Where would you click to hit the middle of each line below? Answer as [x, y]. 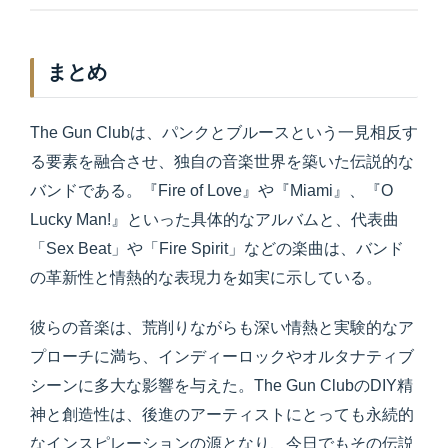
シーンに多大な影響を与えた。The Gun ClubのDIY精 [221, 385]
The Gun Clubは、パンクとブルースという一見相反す [224, 132]
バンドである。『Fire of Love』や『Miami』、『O [211, 190]
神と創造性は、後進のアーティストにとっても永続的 [222, 414]
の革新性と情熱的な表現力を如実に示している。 [206, 277]
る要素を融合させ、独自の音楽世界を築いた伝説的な [222, 161]
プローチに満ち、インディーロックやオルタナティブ [222, 356]
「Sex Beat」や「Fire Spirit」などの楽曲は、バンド [217, 248]
